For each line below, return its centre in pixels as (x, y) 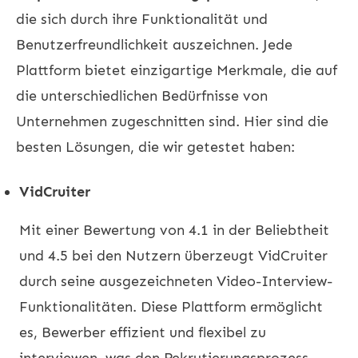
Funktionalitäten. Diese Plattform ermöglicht (171, 306)
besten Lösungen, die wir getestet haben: (155, 147)
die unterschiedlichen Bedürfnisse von (142, 95)
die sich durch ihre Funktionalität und (142, 19)
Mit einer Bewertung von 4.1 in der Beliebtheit (174, 230)
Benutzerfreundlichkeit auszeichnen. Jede (154, 44)
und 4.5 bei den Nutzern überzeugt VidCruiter (173, 255)
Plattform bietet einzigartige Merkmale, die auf (177, 70)
